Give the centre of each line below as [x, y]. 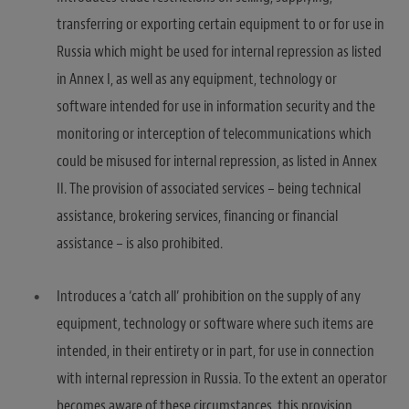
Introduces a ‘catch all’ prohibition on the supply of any [209, 296]
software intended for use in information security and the [216, 106]
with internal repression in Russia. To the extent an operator [222, 378]
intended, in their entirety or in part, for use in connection [215, 351]
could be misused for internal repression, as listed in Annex [217, 161]
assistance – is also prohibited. [140, 243]
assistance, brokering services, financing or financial [197, 215]
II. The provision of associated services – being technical [209, 188]
